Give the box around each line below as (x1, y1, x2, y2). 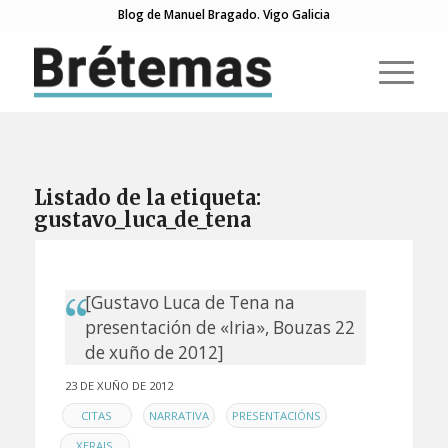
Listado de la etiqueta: (33, 185, 261, 210)
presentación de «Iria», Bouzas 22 (84, 316, 355, 339)
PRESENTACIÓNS (231, 407, 321, 423)
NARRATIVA (148, 407, 209, 423)
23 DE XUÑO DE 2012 (64, 378, 173, 394)
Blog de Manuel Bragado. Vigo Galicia (117, 6, 330, 23)
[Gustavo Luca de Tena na (84, 291, 295, 314)
